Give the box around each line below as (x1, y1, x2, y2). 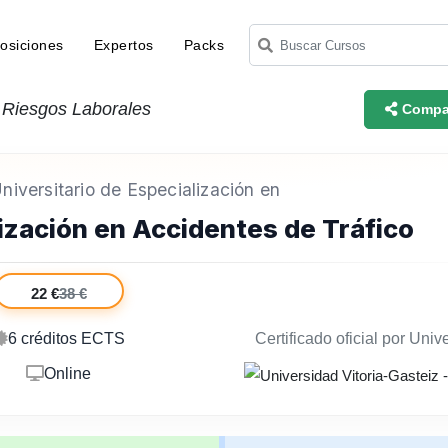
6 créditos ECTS (7, 330, 125, 347)
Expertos (93, 36, 154, 53)
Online (43, 365, 91, 382)
